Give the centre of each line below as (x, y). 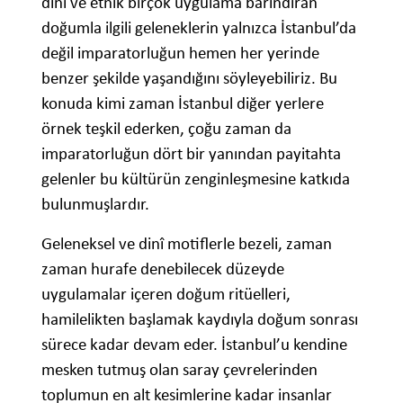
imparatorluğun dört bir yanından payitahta (191, 153)
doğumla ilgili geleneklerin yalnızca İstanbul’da (199, 27)
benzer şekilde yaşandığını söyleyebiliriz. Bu (189, 77)
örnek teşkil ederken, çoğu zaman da (166, 128)
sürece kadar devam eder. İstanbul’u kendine (194, 344)
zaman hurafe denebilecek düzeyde (163, 268)
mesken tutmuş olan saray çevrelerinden (179, 369)
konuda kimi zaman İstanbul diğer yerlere (183, 103)
